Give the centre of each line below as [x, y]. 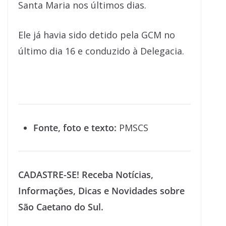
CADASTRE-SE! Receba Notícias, [86, 175]
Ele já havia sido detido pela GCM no [97, 35]
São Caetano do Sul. [61, 207]
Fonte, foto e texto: [75, 128]
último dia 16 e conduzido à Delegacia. [101, 51]
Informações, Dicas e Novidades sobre [101, 191]
